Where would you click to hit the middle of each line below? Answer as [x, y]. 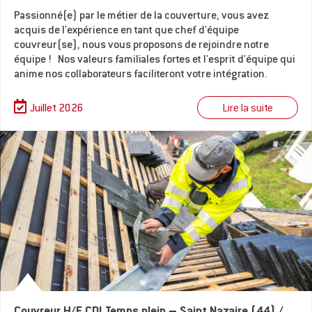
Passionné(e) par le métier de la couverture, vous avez [141, 16]
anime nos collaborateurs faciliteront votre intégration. [140, 75]
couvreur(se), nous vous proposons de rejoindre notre [141, 45]
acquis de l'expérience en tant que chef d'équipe [126, 31]
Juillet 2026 [57, 109]
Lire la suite [247, 109]
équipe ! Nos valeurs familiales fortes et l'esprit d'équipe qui [155, 60]
